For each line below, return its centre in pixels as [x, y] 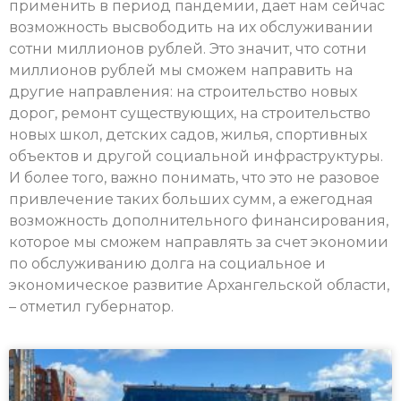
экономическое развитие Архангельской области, [199, 286]
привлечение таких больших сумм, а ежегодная [191, 200]
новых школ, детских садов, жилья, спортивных [188, 135]
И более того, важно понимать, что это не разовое [194, 178]
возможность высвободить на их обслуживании [191, 28]
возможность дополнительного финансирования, [199, 221]
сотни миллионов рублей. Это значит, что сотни [188, 49]
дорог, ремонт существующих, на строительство [190, 114]
